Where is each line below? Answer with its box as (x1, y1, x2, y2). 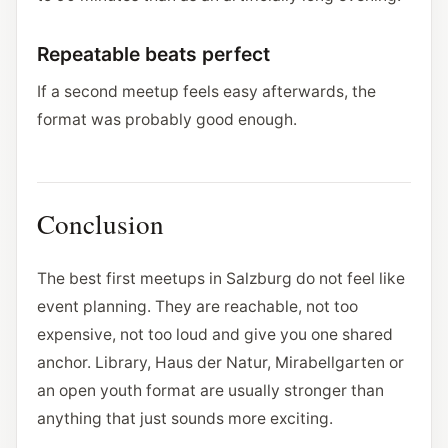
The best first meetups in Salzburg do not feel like (37, 269, 405, 288)
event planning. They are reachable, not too (37, 297, 358, 316)
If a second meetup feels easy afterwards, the (37, 82, 376, 101)
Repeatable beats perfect (37, 42, 270, 66)
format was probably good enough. (37, 110, 297, 129)
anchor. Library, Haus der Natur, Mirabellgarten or (37, 353, 404, 372)
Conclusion (37, 205, 164, 242)
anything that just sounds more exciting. (37, 409, 333, 428)
